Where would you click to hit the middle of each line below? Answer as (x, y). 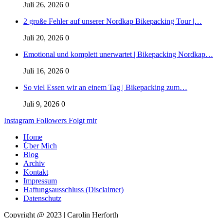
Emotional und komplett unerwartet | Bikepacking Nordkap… (118, 54)
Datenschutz (42, 199)
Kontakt (36, 172)
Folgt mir (83, 121)
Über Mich (40, 146)
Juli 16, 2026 (43, 71)
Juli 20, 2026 (43, 38)
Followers (51, 121)
